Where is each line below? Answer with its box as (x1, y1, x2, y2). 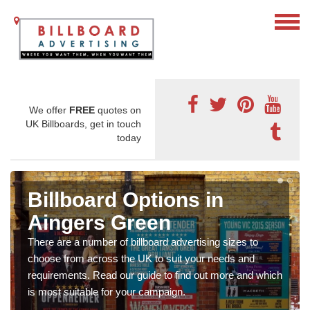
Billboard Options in (28, 188, 224, 212)
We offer (29, 104, 69, 116)
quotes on (95, 104, 141, 116)
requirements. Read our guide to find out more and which (28, 269, 282, 282)
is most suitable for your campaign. (28, 286, 185, 298)
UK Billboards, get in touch (26, 118, 141, 130)
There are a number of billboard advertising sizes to (28, 236, 258, 248)
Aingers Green (28, 211, 171, 235)
